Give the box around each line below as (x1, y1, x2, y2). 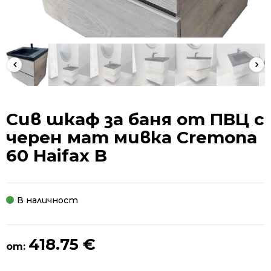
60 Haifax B (6, 145, 107, 166)
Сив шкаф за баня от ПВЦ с (6, 108, 264, 129)
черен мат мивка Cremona (6, 126, 257, 148)
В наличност (17, 194, 78, 206)
